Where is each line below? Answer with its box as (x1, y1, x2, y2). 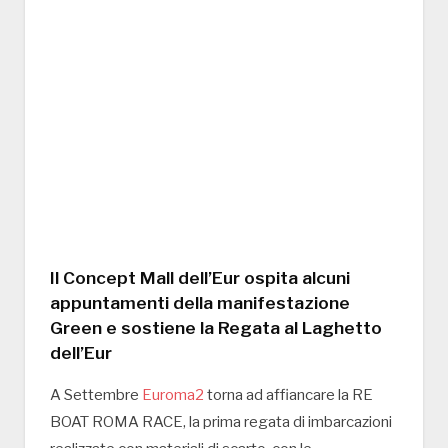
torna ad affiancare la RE (204, 386, 373, 405)
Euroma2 (142, 386, 204, 405)
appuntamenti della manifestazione (50, 292, 350, 314)
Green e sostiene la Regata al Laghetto (50, 317, 382, 339)
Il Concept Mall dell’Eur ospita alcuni (50, 267, 350, 289)
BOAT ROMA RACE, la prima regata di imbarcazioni (50, 413, 392, 432)
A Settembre (50, 386, 142, 405)
